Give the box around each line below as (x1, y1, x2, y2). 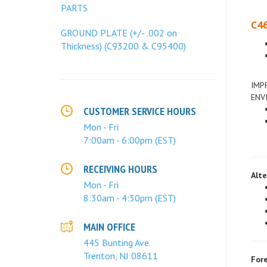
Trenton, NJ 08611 (83, 250, 158, 262)
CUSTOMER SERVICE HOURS (83, 104, 196, 118)
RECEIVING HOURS (83, 162, 157, 176)
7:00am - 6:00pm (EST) (83, 134, 176, 146)
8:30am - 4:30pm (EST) (83, 192, 176, 204)
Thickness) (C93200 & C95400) (61, 40, 186, 52)
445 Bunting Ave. (83, 237, 151, 249)
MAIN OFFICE (83, 220, 135, 234)
